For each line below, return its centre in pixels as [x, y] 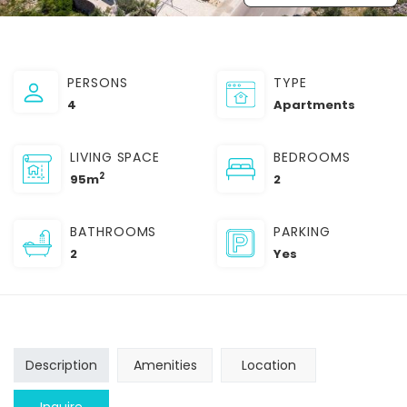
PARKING [302, 232]
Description [61, 366]
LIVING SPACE [115, 158]
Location [268, 366]
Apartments [314, 105]
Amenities [165, 366]
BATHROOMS [114, 232]
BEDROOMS [312, 158]
